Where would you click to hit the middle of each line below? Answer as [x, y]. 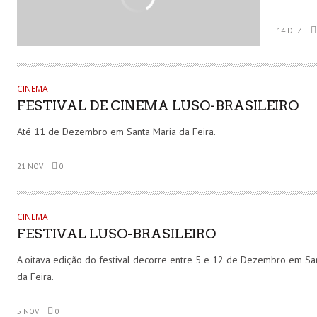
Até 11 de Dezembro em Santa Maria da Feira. [116, 131]
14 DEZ [289, 31]
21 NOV [30, 166]
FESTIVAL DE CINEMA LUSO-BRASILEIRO [158, 105]
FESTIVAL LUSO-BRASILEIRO [116, 234]
